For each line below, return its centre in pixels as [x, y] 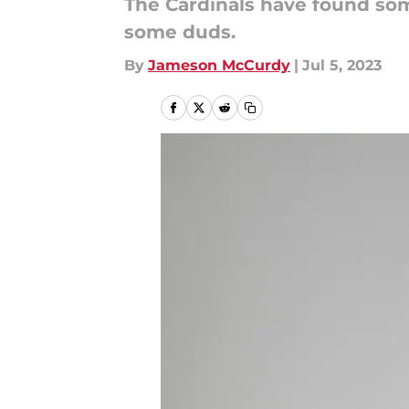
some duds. [180, 32]
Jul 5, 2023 [342, 65]
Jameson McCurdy [219, 65]
